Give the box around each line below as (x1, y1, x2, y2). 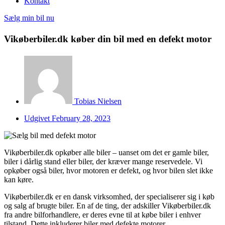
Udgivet (24, 114, 50, 123)
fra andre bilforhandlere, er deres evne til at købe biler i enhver (4, 210, 201, 219)
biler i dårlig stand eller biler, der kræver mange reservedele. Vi (4, 157, 202, 166)
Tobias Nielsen (74, 96, 122, 105)
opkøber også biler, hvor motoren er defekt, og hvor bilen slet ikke (4, 166, 213, 175)
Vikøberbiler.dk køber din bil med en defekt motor (4, 34, 211, 45)
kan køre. (4, 175, 34, 184)
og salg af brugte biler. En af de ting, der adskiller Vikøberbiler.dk (4, 201, 211, 210)
